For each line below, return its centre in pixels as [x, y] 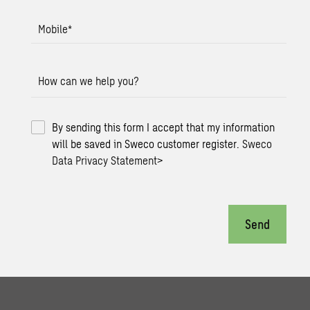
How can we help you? [89, 81]
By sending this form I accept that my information [164, 127]
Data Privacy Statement [105, 160]
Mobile [53, 29]
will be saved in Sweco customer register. [147, 144]
